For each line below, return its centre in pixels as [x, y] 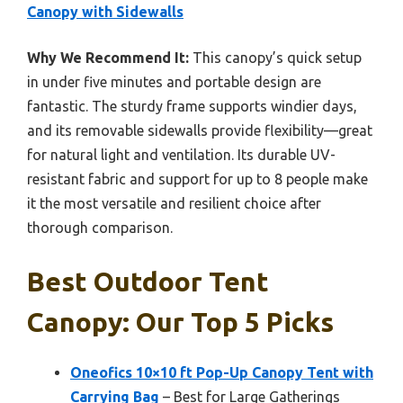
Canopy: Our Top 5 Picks [180, 322]
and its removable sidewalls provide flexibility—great [200, 130]
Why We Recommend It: [108, 57]
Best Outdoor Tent [148, 281]
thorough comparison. [100, 227]
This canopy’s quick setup [275, 57]
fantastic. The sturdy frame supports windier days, [192, 106]
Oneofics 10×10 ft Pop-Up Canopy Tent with [222, 372]
